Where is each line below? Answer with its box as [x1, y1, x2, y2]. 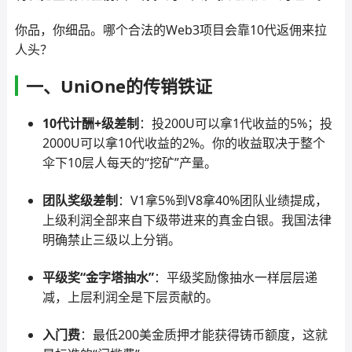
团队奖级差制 [42, 192, 118, 209]
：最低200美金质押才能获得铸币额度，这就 [79, 326, 328, 343]
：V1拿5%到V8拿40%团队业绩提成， [117, 192, 328, 209]
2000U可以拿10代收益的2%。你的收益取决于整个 [42, 134, 325, 152]
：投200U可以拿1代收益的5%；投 [138, 115, 332, 132]
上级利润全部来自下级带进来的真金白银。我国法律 [42, 211, 332, 229]
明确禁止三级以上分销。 [42, 231, 181, 248]
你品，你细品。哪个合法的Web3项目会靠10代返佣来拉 [14, 21, 327, 38]
